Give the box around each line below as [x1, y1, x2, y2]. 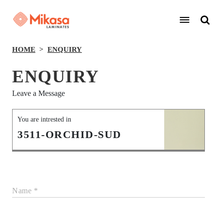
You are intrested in [17, 116, 71, 123]
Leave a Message [12, 89, 65, 97]
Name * [12, 186, 38, 195]
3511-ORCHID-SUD [17, 128, 122, 140]
